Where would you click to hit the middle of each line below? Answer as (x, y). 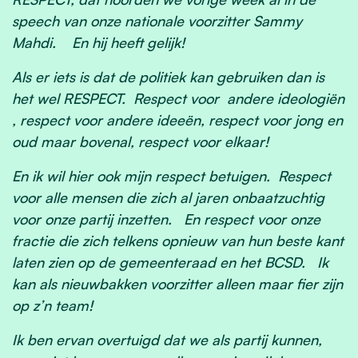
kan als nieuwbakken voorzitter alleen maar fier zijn (177, 284)
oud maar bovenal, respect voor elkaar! (142, 142)
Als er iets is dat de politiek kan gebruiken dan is (168, 77)
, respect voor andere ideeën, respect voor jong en (177, 120)
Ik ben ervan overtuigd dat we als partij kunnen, (167, 340)
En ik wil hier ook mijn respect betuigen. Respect (171, 176)
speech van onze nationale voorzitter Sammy (157, 21)
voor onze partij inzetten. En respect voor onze (166, 219)
